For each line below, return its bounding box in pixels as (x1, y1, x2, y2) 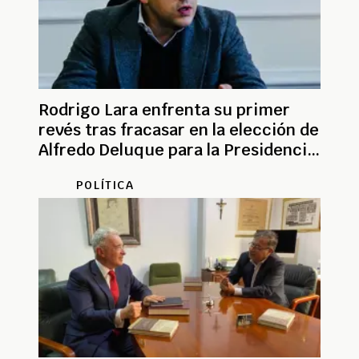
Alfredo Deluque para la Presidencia (38, 139, 316, 160)
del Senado (38, 159, 123, 180)
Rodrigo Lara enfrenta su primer (38, 99, 290, 120)
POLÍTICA (76, 177, 134, 192)
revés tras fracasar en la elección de (38, 119, 319, 140)
